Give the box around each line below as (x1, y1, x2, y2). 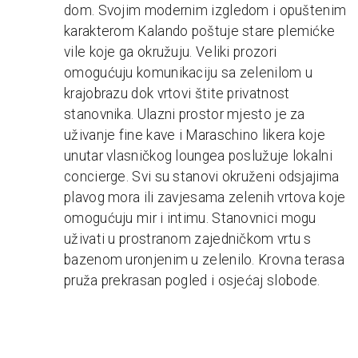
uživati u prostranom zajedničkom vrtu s (64, 230, 312, 247)
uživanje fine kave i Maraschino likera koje (64, 126, 325, 143)
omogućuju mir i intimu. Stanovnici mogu (64, 209, 316, 226)
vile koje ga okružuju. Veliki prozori (64, 43, 277, 60)
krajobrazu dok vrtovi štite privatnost (64, 85, 290, 101)
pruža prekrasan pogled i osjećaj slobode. (64, 272, 320, 288)
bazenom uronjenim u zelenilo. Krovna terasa (64, 251, 344, 268)
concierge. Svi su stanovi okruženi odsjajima (64, 168, 340, 185)
